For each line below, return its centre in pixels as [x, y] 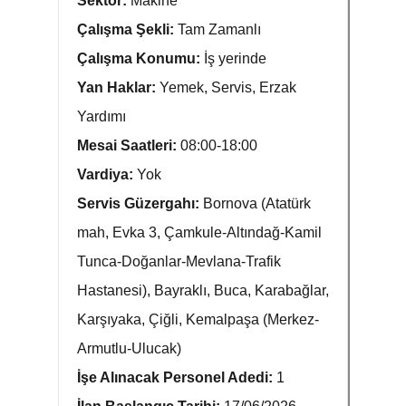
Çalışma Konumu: [140, 58]
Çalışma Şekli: [127, 29]
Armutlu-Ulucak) [129, 348]
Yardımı [101, 116]
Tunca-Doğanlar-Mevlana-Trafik [179, 261]
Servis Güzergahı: [140, 203]
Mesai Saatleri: [129, 145]
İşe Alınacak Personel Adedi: [177, 377]
